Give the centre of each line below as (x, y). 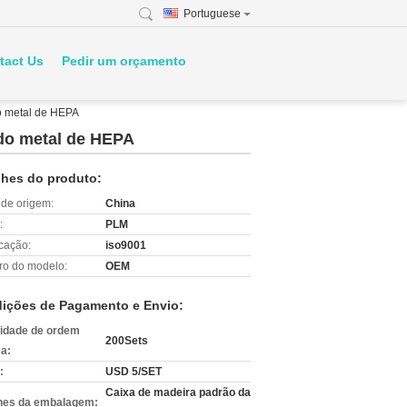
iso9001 (126, 245)
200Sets (127, 341)
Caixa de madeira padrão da (178, 392)
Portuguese (212, 14)
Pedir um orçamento (124, 61)
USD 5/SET (134, 372)
